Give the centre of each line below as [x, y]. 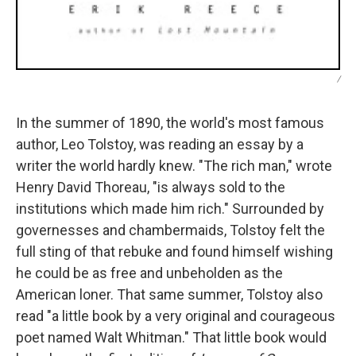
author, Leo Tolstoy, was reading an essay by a [160, 145]
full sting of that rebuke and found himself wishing [174, 252]
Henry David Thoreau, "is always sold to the [151, 188]
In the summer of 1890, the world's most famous [170, 123]
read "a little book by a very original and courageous [176, 316]
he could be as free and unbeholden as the [149, 273]
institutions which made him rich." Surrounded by [170, 209]
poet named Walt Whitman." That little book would [171, 338]
